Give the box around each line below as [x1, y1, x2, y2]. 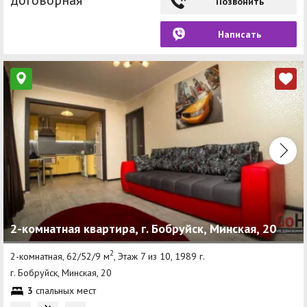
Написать [218, 27, 261, 40]
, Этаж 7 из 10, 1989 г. [114, 250, 205, 263]
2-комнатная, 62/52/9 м [10, 250, 110, 263]
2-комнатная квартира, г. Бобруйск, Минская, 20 [10, 221, 276, 237]
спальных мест [33, 284, 96, 297]
